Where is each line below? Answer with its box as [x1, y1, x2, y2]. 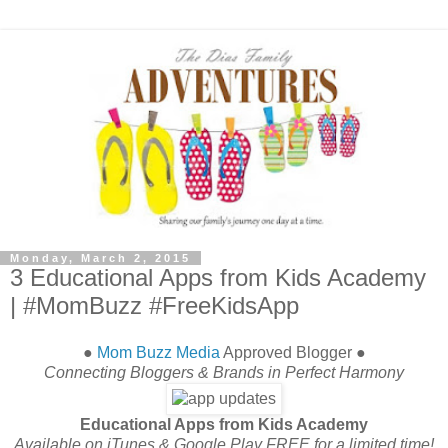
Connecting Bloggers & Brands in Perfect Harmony [44, 364, 404, 382]
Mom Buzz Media [96, 344, 220, 362]
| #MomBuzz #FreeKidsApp [10, 291, 299, 319]
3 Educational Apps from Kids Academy [10, 263, 426, 291]
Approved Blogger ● [219, 344, 366, 362]
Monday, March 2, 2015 [10, 251, 191, 264]
